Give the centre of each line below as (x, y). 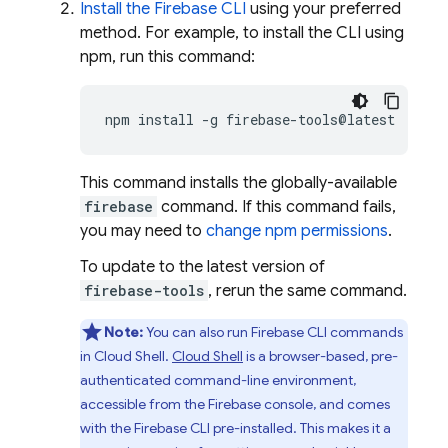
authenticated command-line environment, (218, 380)
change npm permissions (297, 231)
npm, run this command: (167, 57)
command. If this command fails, (276, 207)
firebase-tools (144, 290)
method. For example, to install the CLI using (242, 33)
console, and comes (325, 404)
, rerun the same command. (307, 291)
